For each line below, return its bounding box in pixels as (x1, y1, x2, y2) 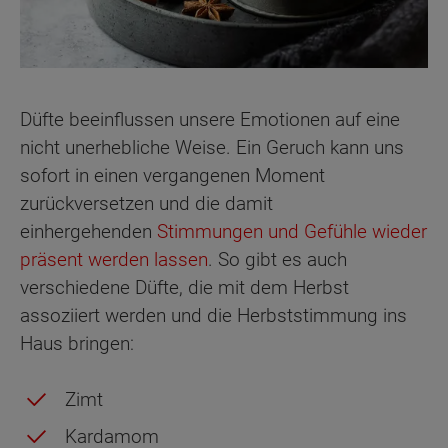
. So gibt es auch (208, 247, 347, 271)
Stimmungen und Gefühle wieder (157, 219, 427, 243)
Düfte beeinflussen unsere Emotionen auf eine (20, 107, 400, 131)
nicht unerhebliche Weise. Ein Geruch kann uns (20, 135, 404, 159)
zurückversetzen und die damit (20, 191, 273, 215)
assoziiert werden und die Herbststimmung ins (20, 303, 407, 327)
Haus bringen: (20, 331, 134, 355)
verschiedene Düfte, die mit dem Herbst (20, 275, 349, 299)
